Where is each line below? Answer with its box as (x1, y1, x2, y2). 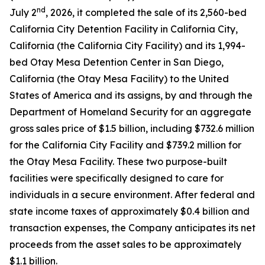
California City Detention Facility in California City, (9, 23, 238, 35)
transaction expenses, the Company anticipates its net (9, 222, 256, 234)
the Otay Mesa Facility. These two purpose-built (9, 156, 227, 167)
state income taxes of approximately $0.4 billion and (9, 205, 250, 217)
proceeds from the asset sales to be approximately (9, 238, 241, 250)
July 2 (9, 7, 37, 18)
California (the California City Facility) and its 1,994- (9, 40, 245, 51)
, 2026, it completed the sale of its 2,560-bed (46, 7, 247, 18)
